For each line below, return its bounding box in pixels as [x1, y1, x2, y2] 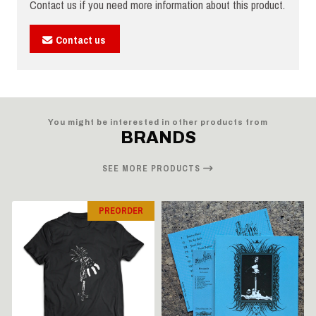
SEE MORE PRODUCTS [102, 162, 203, 174]
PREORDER [99, 204, 143, 217]
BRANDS [120, 128, 196, 147]
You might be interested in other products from [48, 117, 268, 126]
